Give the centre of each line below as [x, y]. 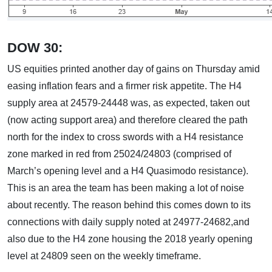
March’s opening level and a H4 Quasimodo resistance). [128, 171]
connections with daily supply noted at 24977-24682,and [128, 222]
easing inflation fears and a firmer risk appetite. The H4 [124, 86]
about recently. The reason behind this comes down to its [129, 205]
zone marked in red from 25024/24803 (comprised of [119, 154]
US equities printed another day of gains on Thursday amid [134, 69]
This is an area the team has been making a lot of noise [126, 188]
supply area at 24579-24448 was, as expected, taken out [128, 103]
